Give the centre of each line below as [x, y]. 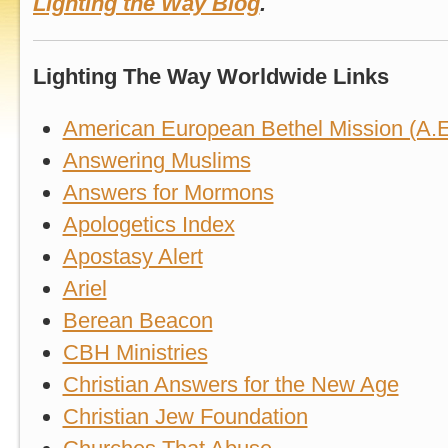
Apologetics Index [148, 224]
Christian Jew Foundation [185, 416]
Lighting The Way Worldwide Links [210, 76]
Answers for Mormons [168, 192]
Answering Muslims [156, 160]
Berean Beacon [137, 320]
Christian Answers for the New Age [230, 384]
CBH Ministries [135, 352]
